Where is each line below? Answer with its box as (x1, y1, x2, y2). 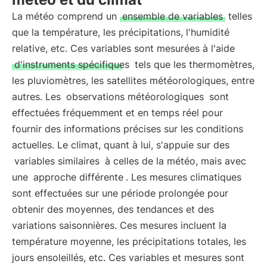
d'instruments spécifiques (14, 58, 129, 70)
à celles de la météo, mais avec (102, 155, 246, 167)
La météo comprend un (12, 10, 120, 22)
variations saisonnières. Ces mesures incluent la (12, 219, 226, 231)
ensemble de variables (122, 10, 223, 22)
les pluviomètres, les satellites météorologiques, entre (12, 74, 254, 86)
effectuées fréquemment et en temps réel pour (12, 107, 223, 119)
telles (225, 10, 252, 22)
